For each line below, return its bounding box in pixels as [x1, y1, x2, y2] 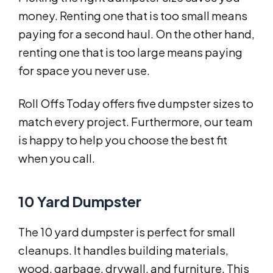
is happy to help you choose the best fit [18, 133, 227, 147]
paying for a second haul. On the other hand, [18, 27, 255, 41]
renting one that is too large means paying [18, 45, 243, 60]
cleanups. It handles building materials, [18, 243, 229, 258]
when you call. [18, 151, 95, 166]
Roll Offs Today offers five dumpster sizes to [18, 96, 253, 111]
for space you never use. [18, 63, 150, 78]
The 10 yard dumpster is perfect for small [18, 225, 235, 239]
